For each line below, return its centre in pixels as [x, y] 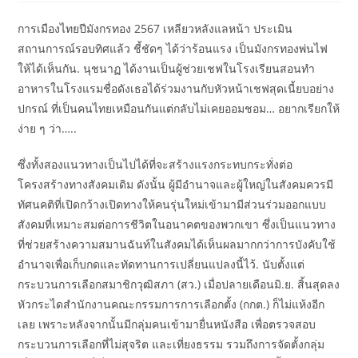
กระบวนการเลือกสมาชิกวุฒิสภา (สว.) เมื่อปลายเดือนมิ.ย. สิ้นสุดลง [179, 284]
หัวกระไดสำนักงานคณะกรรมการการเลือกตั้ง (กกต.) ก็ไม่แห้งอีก [171, 304]
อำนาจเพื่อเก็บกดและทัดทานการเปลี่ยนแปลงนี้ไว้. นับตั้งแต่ [161, 264]
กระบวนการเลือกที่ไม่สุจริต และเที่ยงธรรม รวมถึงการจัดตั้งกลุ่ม [171, 344]
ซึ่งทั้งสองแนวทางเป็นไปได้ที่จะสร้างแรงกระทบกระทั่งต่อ [155, 164]
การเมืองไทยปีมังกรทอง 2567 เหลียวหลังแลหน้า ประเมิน [155, 28]
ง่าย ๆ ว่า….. [48, 128]
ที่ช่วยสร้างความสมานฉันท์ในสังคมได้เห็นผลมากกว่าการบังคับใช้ [177, 244]
